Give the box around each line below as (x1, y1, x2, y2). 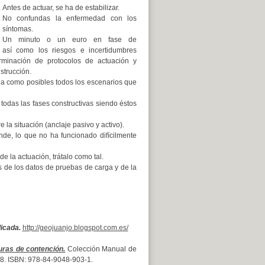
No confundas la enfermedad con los (2, 14, 137, 22)
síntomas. (2, 25, 33, 33)
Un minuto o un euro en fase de (2, 35, 137, 44)
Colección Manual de (65, 245, 137, 253)
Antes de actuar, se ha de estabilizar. (2, 4, 119, 12)
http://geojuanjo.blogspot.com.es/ (22, 224, 128, 232)
